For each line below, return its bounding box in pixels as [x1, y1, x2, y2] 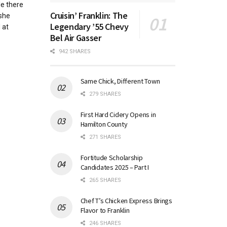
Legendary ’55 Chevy [50, 20, 129, 32]
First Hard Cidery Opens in [80, 109, 156, 119]
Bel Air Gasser [50, 31, 101, 44]
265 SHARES [87, 176, 121, 183]
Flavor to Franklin [80, 205, 130, 215]
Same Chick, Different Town [80, 76, 160, 86]
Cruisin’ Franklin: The [50, 9, 128, 21]
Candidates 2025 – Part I [80, 162, 149, 172]
